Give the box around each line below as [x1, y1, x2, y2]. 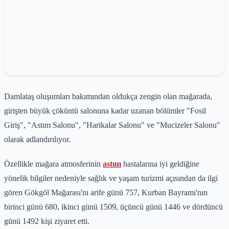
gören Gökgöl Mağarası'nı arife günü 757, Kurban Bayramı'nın [4, 188, 208, 197]
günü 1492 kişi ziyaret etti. [4, 216, 89, 225]
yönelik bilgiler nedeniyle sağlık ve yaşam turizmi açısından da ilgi [4, 173, 218, 182]
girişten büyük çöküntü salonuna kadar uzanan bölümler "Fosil [4, 106, 206, 115]
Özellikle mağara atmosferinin [4, 159, 103, 168]
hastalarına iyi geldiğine [121, 159, 199, 168]
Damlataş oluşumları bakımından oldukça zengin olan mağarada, [4, 91, 212, 101]
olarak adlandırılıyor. [4, 134, 71, 144]
